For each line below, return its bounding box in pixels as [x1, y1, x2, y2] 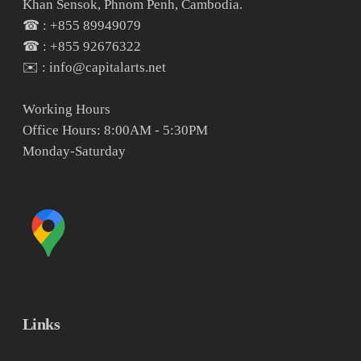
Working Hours [23, 102, 110, 117]
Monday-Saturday [23, 143, 126, 159]
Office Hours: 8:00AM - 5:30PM [23, 122, 208, 138]
